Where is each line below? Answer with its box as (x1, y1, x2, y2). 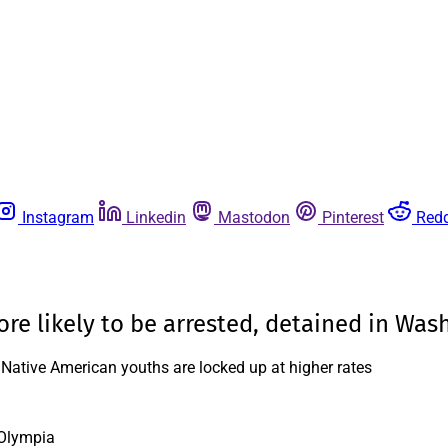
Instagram (22, 208, 94, 227)
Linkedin (126, 208, 186, 227)
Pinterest (322, 208, 384, 227)
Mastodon (218, 208, 290, 227)
